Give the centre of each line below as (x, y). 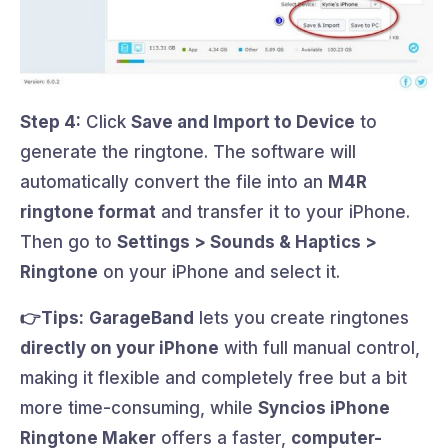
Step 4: (50, 122)
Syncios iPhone (324, 408)
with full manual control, (319, 348)
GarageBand (141, 318)
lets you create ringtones (301, 318)
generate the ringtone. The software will (188, 152)
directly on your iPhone (119, 348)
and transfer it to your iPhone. (283, 212)
